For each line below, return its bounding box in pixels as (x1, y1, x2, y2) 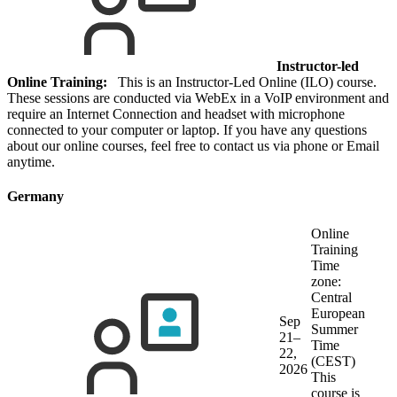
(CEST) (311, 354, 355, 370)
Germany (7, 189, 64, 205)
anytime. (7, 153, 55, 169)
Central (311, 290, 352, 306)
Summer (311, 322, 358, 338)
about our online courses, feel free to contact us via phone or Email (7, 137, 379, 153)
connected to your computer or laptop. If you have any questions (7, 121, 367, 137)
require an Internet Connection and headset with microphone (7, 105, 345, 121)
